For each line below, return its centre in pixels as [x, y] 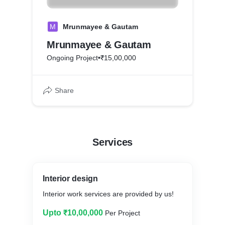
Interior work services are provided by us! [108, 194]
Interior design [70, 179]
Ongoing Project [72, 58]
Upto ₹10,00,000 [73, 213]
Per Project [123, 213]
